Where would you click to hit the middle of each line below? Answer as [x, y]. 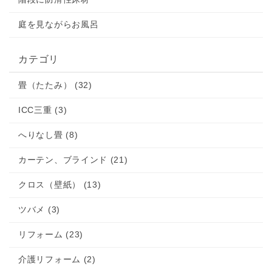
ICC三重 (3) [43, 110]
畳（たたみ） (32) [55, 85]
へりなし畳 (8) [48, 135]
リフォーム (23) [51, 234]
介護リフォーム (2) [57, 259]
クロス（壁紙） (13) [60, 185]
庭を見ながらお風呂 [59, 24]
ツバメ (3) [39, 209]
